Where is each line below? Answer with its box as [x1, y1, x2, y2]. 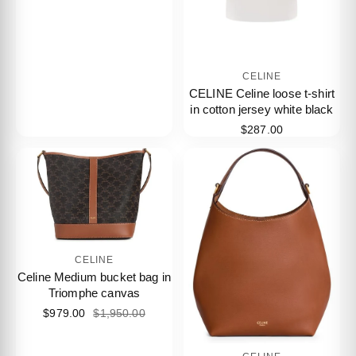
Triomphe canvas [48, 286, 141, 300]
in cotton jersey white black [190, 102, 334, 116]
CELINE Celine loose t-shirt [188, 86, 335, 100]
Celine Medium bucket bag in [17, 270, 172, 284]
